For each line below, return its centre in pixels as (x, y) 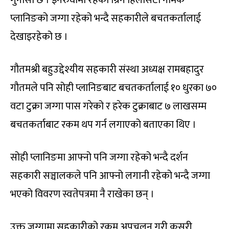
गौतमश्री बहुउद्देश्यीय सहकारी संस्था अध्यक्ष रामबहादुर (107, 69)
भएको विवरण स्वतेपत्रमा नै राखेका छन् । (82, 194)
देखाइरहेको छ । (39, 37)
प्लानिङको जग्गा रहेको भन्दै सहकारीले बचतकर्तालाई (106, 18)
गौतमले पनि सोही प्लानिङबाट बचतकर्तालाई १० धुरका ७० (113, 88)
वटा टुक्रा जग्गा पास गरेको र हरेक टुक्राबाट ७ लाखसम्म (108, 106)
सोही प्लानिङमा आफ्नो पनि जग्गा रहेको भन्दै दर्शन (99, 157)
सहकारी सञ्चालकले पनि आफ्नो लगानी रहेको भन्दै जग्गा (110, 176)
